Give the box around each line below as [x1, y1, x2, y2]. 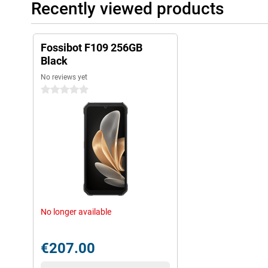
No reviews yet [41, 73, 87, 81]
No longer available [41, 207, 111, 217]
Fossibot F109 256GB [41, 41, 142, 54]
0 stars [41, 85, 66, 95]
